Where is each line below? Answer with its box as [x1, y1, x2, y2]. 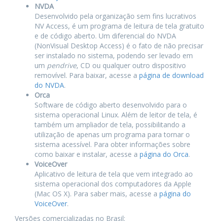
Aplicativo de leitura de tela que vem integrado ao [35, 169, 193, 179]
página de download [139, 71, 204, 80]
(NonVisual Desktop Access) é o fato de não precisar [35, 41, 203, 51]
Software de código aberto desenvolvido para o [35, 100, 187, 110]
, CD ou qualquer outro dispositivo [76, 61, 186, 71]
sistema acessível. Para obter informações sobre [35, 140, 190, 149]
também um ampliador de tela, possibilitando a [35, 120, 185, 130]
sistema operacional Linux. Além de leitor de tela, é [35, 110, 197, 120]
